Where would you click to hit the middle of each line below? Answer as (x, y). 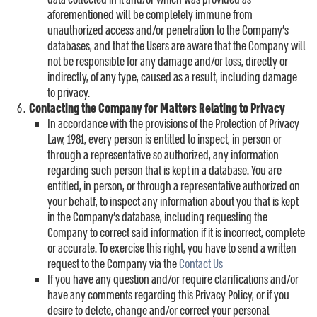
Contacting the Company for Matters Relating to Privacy (157, 109)
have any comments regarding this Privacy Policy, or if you (168, 295)
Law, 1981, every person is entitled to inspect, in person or (165, 140)
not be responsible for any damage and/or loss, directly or (168, 62)
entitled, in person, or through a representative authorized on (174, 186)
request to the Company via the (113, 264)
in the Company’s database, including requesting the (157, 218)
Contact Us (201, 264)
